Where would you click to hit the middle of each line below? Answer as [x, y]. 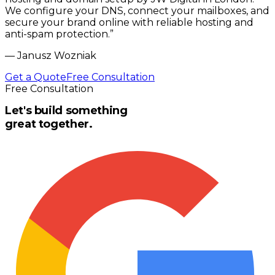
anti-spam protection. [57, 34]
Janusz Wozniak [57, 55]
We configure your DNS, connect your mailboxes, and [137, 10]
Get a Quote [36, 77]
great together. [49, 124]
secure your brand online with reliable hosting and [129, 22]
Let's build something [66, 110]
